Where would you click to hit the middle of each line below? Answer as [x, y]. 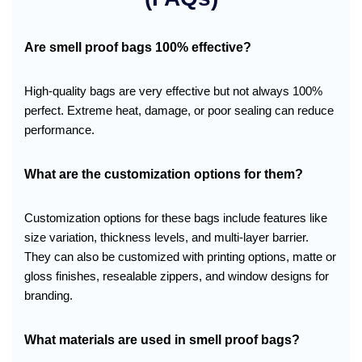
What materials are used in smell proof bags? [162, 339]
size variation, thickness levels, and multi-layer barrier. [166, 237]
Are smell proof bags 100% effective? [138, 47]
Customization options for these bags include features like [176, 217]
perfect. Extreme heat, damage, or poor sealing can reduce [179, 110]
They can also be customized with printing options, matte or [180, 256]
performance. [59, 129]
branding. [48, 295]
